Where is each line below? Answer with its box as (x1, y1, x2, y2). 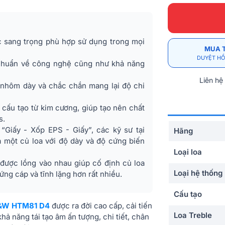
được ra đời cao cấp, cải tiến (50, 201, 152, 210)
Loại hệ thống (174, 168, 222, 178)
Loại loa (174, 147, 202, 157)
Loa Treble (174, 210, 212, 220)
